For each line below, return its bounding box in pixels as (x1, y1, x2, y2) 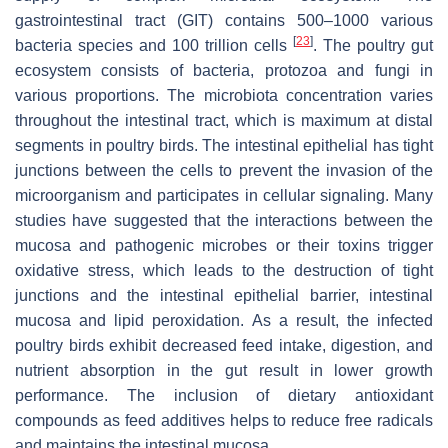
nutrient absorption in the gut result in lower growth (15, 361, 433, 379)
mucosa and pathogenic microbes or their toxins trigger (15, 236, 433, 254)
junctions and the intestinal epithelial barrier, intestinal (15, 286, 433, 304)
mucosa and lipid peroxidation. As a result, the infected (15, 311, 433, 329)
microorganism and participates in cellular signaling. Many (15, 186, 433, 204)
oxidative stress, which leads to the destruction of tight (15, 261, 433, 279)
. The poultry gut (313, 36, 433, 54)
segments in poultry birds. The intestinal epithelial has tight (15, 136, 433, 154)
